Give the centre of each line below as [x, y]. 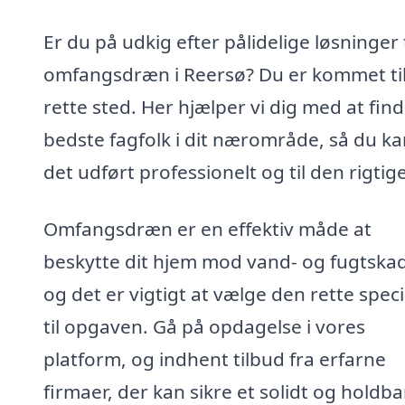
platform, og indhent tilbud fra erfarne [215, 359]
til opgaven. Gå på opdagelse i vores [204, 327]
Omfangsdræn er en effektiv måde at [207, 229]
